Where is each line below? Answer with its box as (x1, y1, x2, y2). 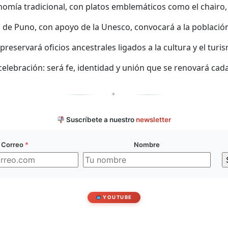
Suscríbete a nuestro (65, 116, 136, 124)
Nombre (134, 140, 160, 149)
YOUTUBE (101, 194, 132, 201)
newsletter (136, 116, 172, 124)
